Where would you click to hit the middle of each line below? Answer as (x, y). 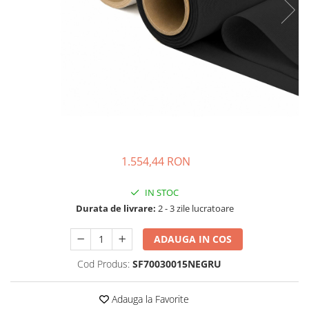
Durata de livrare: (116, 208)
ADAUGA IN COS (193, 239)
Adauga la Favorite (149, 299)
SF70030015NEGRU (177, 263)
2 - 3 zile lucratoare (195, 208)
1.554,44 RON (156, 161)
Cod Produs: (103, 263)
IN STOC (161, 192)
